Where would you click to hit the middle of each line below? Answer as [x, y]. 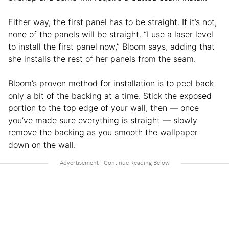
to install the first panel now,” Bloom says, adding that [111, 46]
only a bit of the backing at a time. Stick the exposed [110, 95]
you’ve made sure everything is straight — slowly [103, 120]
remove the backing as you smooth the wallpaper [103, 132]
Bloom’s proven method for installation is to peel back [111, 83]
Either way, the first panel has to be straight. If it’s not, [112, 22]
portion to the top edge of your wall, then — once [104, 108]
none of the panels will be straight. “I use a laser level [111, 34]
